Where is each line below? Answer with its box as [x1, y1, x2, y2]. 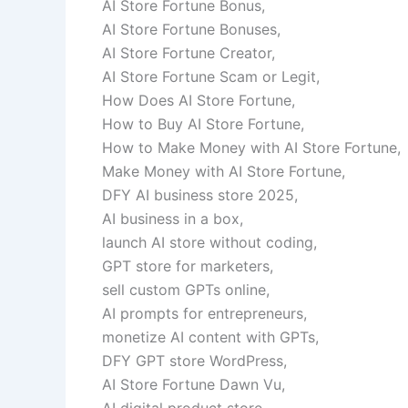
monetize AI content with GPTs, [102, 327, 319, 346]
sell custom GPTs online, [102, 280, 270, 299]
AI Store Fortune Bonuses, [102, 19, 280, 38]
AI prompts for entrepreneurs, [102, 303, 307, 322]
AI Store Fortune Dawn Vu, [102, 374, 285, 393]
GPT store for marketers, [102, 256, 273, 275]
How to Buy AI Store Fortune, [102, 114, 304, 133]
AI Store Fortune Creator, [102, 43, 275, 62]
